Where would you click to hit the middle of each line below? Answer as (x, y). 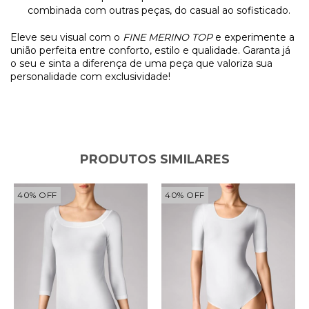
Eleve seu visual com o (67, 37)
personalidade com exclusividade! (90, 76)
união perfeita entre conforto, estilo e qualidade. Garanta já (150, 50)
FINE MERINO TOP (168, 37)
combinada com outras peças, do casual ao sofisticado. (159, 10)
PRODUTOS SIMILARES (154, 159)
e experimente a (253, 37)
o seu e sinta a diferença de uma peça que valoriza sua (141, 63)
